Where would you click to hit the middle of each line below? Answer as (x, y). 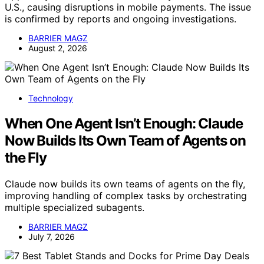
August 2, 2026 (58, 48)
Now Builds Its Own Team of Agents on (125, 141)
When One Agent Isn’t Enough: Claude (124, 124)
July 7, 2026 (52, 237)
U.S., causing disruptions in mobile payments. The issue (128, 7)
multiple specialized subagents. (75, 208)
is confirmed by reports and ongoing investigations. (121, 19)
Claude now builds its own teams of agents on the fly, (125, 184)
